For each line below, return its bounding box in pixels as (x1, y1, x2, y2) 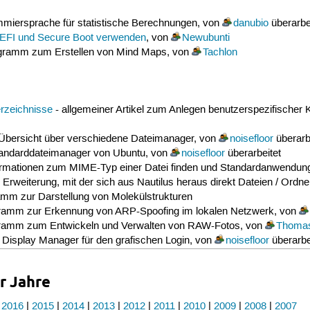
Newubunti (181, 32, 230, 45)
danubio (232, 17, 268, 30)
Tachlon (202, 46, 237, 60)
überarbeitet (224, 147, 281, 160)
